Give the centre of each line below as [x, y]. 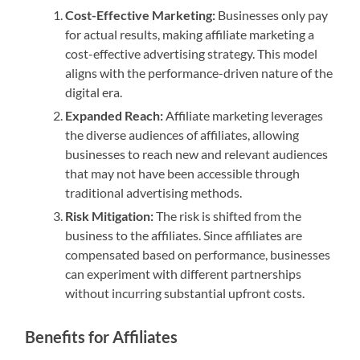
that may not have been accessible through [183, 174]
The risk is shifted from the [228, 216]
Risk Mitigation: [110, 216]
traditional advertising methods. [154, 193]
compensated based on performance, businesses [198, 255]
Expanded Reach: [115, 116]
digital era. [94, 92]
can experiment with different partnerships [184, 274]
